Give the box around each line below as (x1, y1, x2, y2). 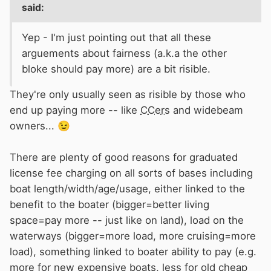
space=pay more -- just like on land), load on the (10, 214, 244, 227)
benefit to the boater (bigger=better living (10, 198, 209, 211)
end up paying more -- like (10, 104, 140, 117)
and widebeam (170, 104, 243, 117)
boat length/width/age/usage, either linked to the (10, 183, 245, 195)
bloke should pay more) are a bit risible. (22, 63, 211, 76)
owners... (10, 120, 57, 132)
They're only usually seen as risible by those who (10, 88, 246, 101)
